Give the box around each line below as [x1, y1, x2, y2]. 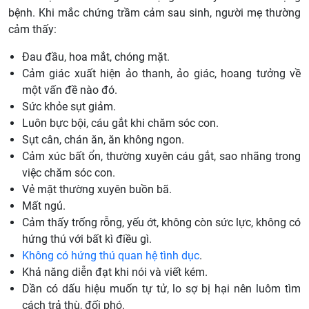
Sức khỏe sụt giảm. [22, 100, 116, 114]
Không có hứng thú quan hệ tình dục [22, 249, 199, 263]
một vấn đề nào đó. [22, 83, 117, 97]
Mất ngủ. [22, 199, 66, 213]
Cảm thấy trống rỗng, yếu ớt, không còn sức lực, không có [22, 216, 301, 230]
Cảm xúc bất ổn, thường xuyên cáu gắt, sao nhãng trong [22, 150, 301, 163]
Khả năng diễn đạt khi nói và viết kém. [22, 266, 208, 279]
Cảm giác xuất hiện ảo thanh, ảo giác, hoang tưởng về [22, 67, 301, 81]
